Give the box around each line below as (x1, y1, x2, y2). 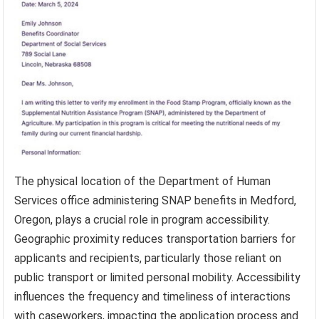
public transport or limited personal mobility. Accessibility (14, 271, 301, 285)
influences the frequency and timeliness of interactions (14, 290, 291, 304)
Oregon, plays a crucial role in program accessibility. (14, 213, 271, 227)
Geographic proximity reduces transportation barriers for (14, 232, 296, 246)
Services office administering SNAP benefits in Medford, (14, 194, 297, 208)
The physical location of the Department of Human (14, 174, 271, 189)
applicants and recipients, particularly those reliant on (14, 251, 282, 266)
